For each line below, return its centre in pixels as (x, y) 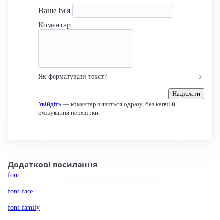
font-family (24, 207)
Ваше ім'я (55, 11)
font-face (20, 191)
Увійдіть (50, 104)
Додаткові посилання (53, 165)
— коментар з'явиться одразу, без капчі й (119, 104)
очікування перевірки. (69, 113)
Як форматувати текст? (73, 76)
